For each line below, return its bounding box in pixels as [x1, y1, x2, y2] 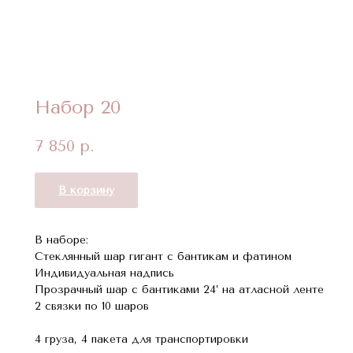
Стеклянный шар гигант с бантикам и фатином [35, 249, 292, 263]
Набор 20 [35, 96, 121, 118]
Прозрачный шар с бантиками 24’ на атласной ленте [35, 282, 324, 296]
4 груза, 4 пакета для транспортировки [35, 332, 248, 346]
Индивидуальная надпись [35, 266, 174, 280]
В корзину [58, 183, 114, 197]
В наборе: [35, 232, 88, 247]
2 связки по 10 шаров [35, 299, 149, 313]
